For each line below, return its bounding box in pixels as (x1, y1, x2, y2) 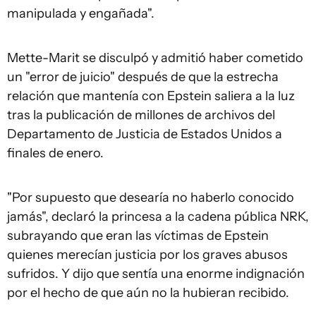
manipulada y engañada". (7, 6, 154, 21)
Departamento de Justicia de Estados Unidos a (7, 126, 282, 142)
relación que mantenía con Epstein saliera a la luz (7, 88, 295, 104)
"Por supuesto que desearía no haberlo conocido (7, 190, 294, 205)
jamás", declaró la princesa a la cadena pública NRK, (7, 209, 309, 224)
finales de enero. (7, 145, 104, 161)
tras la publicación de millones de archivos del (7, 107, 275, 123)
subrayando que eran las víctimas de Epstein (7, 228, 269, 243)
